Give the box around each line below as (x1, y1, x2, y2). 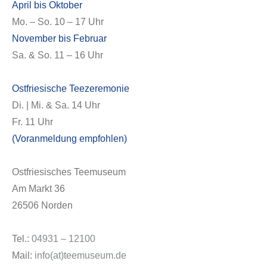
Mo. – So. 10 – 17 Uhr (12, 17, 104, 27)
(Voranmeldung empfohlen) (12, 133, 127, 144)
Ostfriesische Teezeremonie (12, 83, 129, 94)
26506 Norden (12, 200, 73, 210)
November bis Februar (12, 33, 107, 44)
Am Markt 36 (12, 184, 65, 194)
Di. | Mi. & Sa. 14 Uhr (12, 100, 100, 110)
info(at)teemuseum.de (35, 250, 126, 260)
